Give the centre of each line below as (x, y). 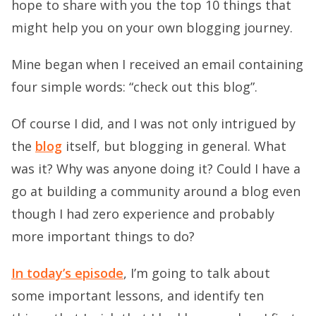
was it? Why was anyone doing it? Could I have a (156, 169)
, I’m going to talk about (197, 273)
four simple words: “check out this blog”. (134, 87)
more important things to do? (103, 237)
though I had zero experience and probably (143, 214)
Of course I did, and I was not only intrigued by (153, 124)
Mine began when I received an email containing (157, 65)
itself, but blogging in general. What (174, 146)
